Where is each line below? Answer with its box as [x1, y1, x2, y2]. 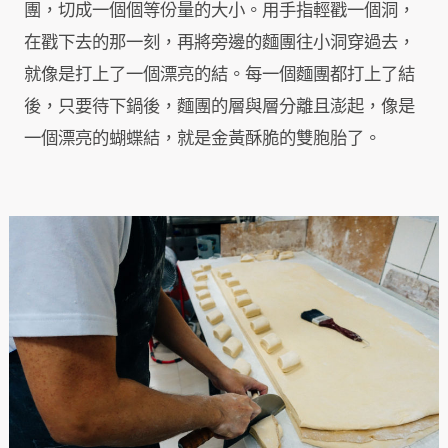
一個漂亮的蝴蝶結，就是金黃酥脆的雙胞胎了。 [24, 126, 381, 152]
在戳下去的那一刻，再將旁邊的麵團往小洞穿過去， [24, 30, 415, 56]
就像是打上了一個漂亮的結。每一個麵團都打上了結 [24, 62, 415, 88]
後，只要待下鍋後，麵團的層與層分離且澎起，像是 [24, 94, 415, 120]
